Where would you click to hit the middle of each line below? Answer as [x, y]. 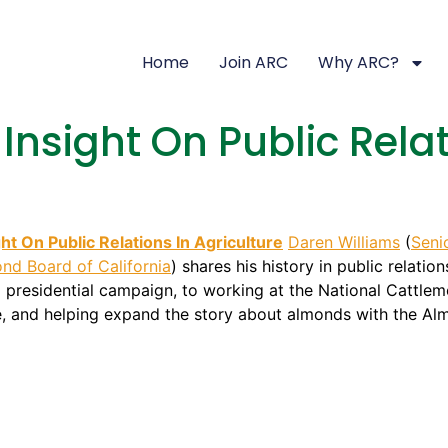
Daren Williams [344, 242]
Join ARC [254, 62]
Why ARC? [359, 62]
